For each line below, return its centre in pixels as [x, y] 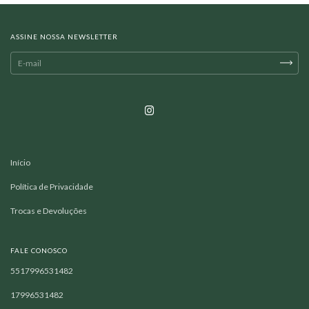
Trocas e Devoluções [49, 210]
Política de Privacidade [52, 186]
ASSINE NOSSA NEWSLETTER [64, 36]
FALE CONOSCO [39, 250]
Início [20, 162]
